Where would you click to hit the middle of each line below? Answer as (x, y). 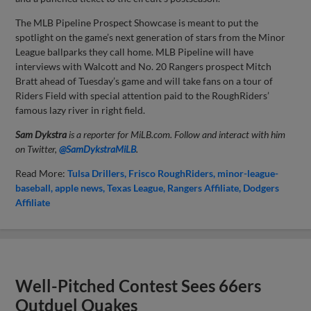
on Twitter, (37, 149)
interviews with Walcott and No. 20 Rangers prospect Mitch (144, 66)
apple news (79, 187)
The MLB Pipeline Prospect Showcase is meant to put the (137, 22)
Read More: (42, 173)
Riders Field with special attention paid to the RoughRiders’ (143, 95)
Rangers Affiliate (203, 187)
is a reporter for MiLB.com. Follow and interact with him (176, 134)
